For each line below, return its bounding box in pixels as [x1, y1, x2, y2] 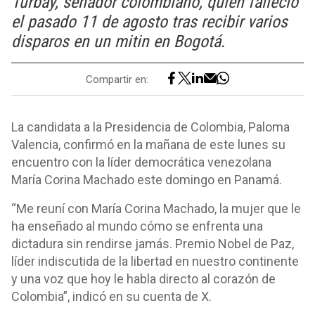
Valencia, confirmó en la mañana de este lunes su [11, 137, 285, 152]
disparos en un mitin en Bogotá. [11, 32, 225, 51]
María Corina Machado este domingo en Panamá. [11, 172, 282, 187]
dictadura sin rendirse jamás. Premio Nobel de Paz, [11, 236, 294, 251]
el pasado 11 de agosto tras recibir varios [11, 12, 288, 32]
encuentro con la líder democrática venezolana [11, 155, 271, 169]
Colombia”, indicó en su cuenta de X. [11, 289, 212, 304]
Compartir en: [86, 72, 148, 86]
